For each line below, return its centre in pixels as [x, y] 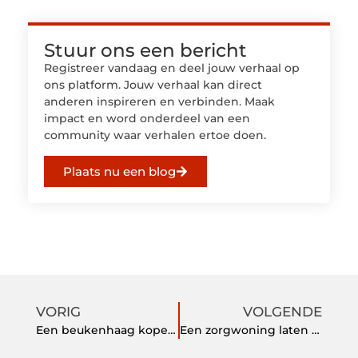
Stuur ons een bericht [145, 51]
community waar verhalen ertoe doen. [155, 135]
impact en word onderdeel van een [147, 119]
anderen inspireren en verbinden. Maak [159, 102]
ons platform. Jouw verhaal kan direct [153, 85]
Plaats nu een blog [119, 171]
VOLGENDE [282, 311]
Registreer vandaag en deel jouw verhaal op [172, 68]
